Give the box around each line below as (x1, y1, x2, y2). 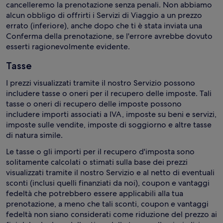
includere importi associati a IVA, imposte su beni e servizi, (6, 109, 217, 119)
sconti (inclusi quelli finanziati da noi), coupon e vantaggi (6, 178, 210, 188)
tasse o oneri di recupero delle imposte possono (6, 99, 182, 109)
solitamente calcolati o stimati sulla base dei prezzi (6, 157, 188, 167)
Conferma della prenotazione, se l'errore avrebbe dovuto (6, 31, 213, 41)
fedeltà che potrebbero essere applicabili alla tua (6, 188, 183, 199)
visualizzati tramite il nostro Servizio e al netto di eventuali (6, 167, 215, 178)
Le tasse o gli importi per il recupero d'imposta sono (6, 146, 195, 157)
